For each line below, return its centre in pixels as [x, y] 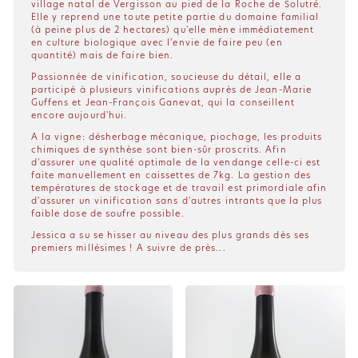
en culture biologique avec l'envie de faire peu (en [157, 43]
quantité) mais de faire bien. [102, 56]
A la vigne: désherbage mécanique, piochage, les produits [177, 137]
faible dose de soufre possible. [107, 214]
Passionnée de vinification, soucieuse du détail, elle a [166, 77]
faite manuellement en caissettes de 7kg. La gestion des [171, 175]
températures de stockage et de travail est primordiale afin [179, 188]
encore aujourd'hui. [79, 115]
